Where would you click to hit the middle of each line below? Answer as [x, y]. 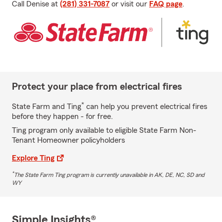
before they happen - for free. [62, 116]
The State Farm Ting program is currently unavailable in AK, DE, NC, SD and [109, 175]
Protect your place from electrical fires [97, 86]
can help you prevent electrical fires [146, 106]
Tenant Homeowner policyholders [68, 140]
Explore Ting [33, 158]
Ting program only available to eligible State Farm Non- [104, 130]
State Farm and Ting [47, 106]
